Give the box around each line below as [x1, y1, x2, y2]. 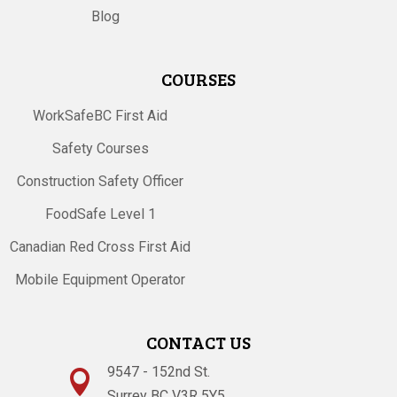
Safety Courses [51, 139, 149, 157]
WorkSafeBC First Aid [33, 106, 168, 124]
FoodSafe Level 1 [44, 205, 156, 222]
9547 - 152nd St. [106, 362, 210, 380]
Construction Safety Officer [17, 172, 184, 190]
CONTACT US [146, 329, 251, 354]
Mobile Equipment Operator [15, 270, 186, 288]
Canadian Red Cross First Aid [10, 237, 191, 255]
